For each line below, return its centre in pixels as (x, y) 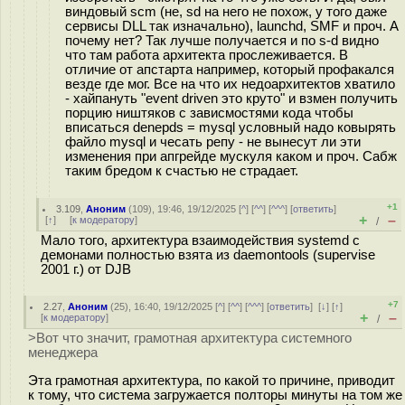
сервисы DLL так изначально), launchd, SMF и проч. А (232, 26)
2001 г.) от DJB (86, 269)
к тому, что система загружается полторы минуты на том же (215, 395)
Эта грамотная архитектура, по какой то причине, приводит (212, 380)
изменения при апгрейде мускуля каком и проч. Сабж (231, 156)
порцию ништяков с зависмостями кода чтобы (209, 113)
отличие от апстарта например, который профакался (230, 69)
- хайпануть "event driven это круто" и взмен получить (231, 98)
